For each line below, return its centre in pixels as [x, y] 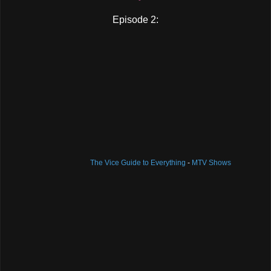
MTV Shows [211, 162]
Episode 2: [135, 19]
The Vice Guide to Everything [138, 162]
